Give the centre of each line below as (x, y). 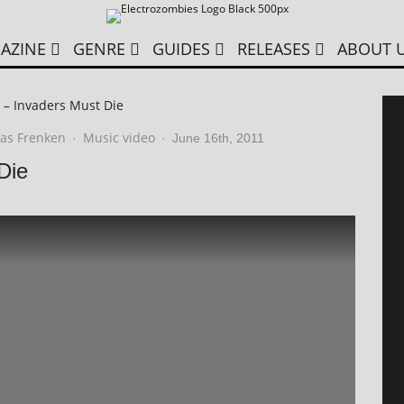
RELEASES (273, 49)
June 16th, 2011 (218, 138)
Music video (119, 138)
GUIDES (181, 49)
